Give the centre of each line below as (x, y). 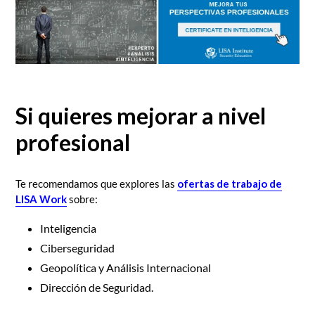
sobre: (82, 199)
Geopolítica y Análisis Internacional (126, 268)
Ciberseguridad (77, 248)
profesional (73, 143)
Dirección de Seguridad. (97, 288)
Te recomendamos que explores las (96, 183)
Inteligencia (68, 229)
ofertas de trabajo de (230, 183)
